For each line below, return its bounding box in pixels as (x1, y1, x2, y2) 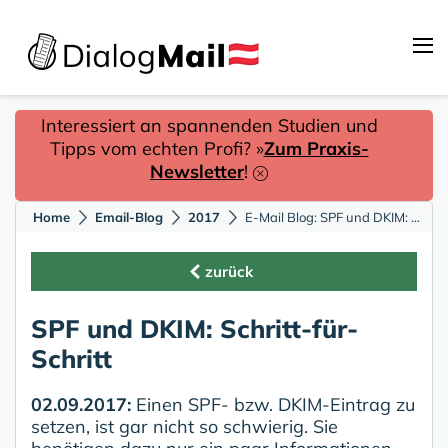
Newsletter (150, 160, 244, 183)
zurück (205, 262, 253, 281)
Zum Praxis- (263, 137, 369, 160)
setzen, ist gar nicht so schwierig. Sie (31, 414, 338, 438)
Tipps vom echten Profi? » (49, 137, 264, 160)
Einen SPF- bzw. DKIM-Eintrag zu (136, 392, 415, 416)
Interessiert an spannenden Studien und (40, 114, 378, 137)
